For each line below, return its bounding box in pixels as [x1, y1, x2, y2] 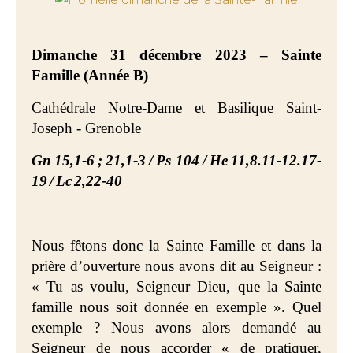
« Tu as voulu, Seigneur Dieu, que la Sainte [32, 278, 321, 295]
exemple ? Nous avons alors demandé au [32, 319, 321, 336]
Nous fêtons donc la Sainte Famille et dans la [32, 237, 321, 254]
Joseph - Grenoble [32, 120, 141, 136]
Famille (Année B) [32, 67, 148, 84]
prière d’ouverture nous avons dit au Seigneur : [32, 258, 321, 274]
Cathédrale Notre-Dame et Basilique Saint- [32, 99, 321, 116]
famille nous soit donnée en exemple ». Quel [32, 299, 321, 315]
